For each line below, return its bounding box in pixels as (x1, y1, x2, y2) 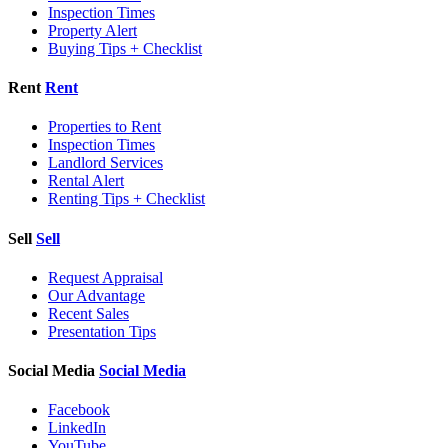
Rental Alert (48, 172, 124, 190)
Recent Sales (48, 304, 129, 322)
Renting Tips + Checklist (48, 190, 205, 208)
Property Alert (48, 21, 137, 39)
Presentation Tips (48, 322, 156, 340)
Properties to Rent (48, 118, 161, 136)
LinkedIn (48, 419, 106, 437)
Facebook (48, 401, 110, 419)
